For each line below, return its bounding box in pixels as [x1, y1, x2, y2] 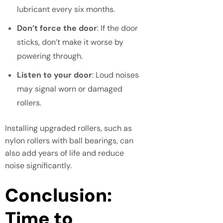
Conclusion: [5, 183, 112, 207]
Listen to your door [17, 69, 92, 80]
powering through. [17, 50, 83, 61]
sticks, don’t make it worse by [17, 36, 123, 47]
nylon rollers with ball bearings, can [5, 135, 133, 146]
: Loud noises [92, 69, 139, 80]
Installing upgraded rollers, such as [5, 122, 132, 133]
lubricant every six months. [17, 3, 115, 14]
